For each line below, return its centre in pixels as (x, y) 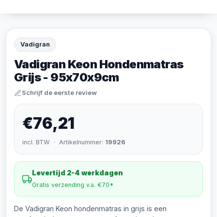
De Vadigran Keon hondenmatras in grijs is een (90, 209)
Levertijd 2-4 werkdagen (77, 173)
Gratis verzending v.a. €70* (73, 185)
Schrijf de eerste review (59, 93)
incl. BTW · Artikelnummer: (64, 142)
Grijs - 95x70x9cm (67, 77)
